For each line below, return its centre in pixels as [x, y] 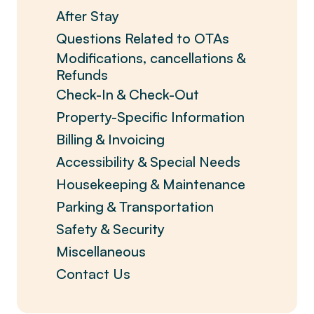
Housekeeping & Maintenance [151, 184]
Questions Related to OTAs [143, 38]
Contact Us [93, 274]
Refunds [82, 75]
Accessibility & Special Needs [148, 162]
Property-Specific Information [150, 117]
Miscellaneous [101, 251]
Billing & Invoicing [110, 139]
